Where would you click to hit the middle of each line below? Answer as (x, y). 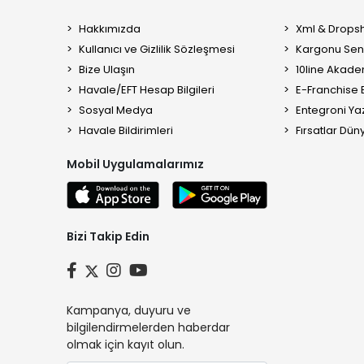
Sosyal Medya (116, 110)
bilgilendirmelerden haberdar (148, 328)
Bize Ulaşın (107, 69)
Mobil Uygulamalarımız (135, 164)
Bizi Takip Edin (108, 237)
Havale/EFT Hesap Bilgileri (147, 90)
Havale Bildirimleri (126, 130)
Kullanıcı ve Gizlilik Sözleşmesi (157, 49)
